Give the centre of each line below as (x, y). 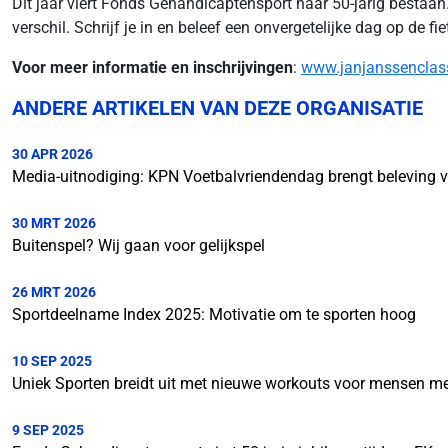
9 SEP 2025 (48, 430)
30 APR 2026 (52, 154)
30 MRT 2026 (54, 223)
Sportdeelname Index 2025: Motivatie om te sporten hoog (214, 315)
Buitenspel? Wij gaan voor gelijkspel (138, 246)
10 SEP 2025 (52, 361)
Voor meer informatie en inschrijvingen (152, 68)
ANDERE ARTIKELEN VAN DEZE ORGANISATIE (217, 108)
